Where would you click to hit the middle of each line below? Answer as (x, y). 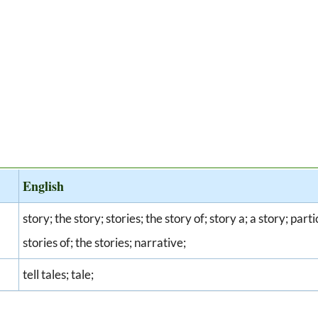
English (43, 186)
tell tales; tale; (58, 274)
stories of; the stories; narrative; (104, 242)
